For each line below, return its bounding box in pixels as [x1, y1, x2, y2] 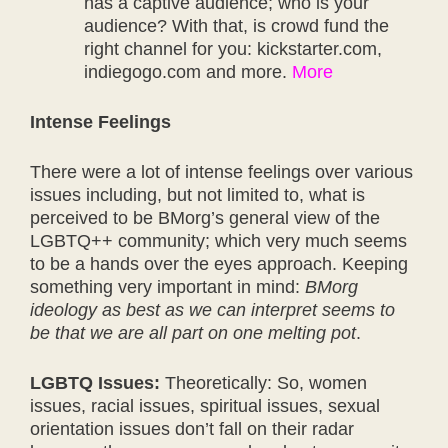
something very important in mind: [30, 277, 305, 297]
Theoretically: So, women [160, 373, 367, 393]
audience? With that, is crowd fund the [84, 16, 389, 36]
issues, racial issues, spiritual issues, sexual [30, 396, 380, 416]
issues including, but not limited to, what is [30, 185, 365, 205]
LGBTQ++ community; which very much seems [30, 231, 407, 251]
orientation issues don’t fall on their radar [30, 419, 354, 439]
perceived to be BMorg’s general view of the [30, 208, 380, 228]
